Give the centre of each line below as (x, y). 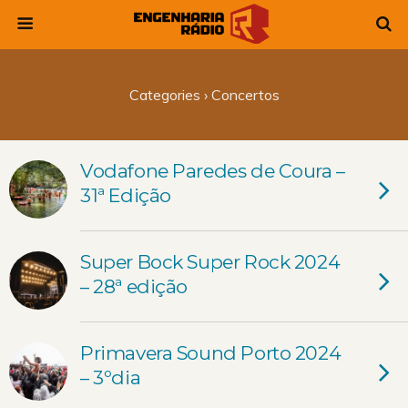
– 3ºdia (111, 377)
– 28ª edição (134, 286)
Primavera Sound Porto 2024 (211, 353)
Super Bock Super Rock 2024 (210, 262)
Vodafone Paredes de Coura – (213, 171)
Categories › (168, 95)
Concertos (243, 95)
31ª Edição (126, 195)
